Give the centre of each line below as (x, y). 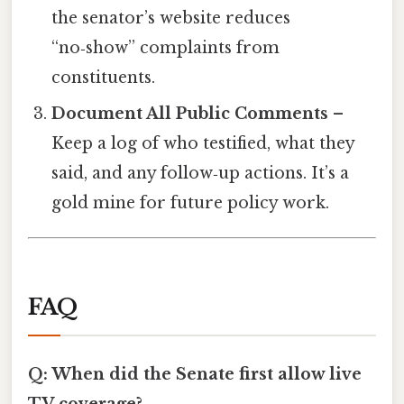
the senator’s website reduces (171, 18)
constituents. (104, 78)
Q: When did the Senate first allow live (195, 375)
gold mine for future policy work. (191, 203)
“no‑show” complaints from (166, 48)
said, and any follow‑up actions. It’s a (201, 174)
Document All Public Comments (190, 114)
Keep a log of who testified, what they (203, 144)
